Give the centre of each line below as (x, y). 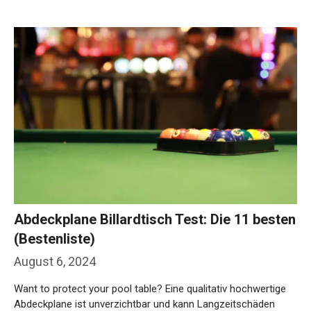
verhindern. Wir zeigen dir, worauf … (93, 274)
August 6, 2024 (55, 216)
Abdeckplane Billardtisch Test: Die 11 (132, 174)
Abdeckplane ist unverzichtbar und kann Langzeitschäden (144, 259)
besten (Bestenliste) (78, 193)
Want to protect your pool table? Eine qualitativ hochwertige (150, 243)
